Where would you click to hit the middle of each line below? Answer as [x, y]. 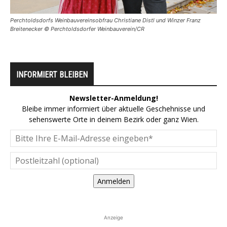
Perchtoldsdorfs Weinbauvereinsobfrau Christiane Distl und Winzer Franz [105, 20]
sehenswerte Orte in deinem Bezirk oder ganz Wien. [113, 119]
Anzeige [113, 217]
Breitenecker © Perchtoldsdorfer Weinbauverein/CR [77, 29]
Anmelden [113, 181]
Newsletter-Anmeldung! [113, 98]
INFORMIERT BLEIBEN [52, 74]
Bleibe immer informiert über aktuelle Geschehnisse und [113, 108]
